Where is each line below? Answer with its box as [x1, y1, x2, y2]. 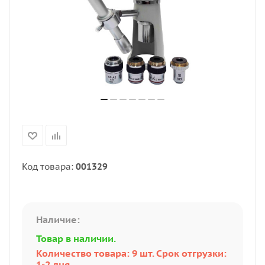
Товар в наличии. [36, 232, 116, 244]
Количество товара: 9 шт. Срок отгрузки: [36, 247, 227, 259]
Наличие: [36, 214, 80, 225]
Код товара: [22, 161, 76, 172]
